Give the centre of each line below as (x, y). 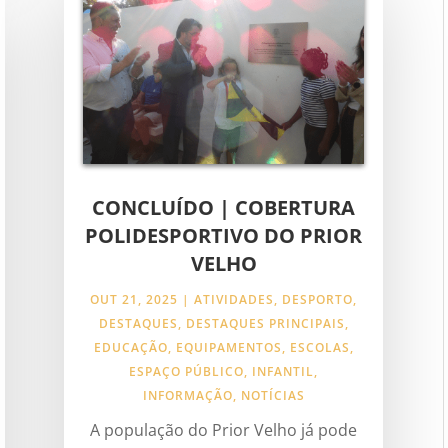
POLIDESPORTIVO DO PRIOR (224, 236)
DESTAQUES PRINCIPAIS (265, 324)
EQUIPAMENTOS (228, 348)
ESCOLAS (319, 348)
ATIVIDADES (234, 300)
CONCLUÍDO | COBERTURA (224, 208)
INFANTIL (283, 372)
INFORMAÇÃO (187, 396)
